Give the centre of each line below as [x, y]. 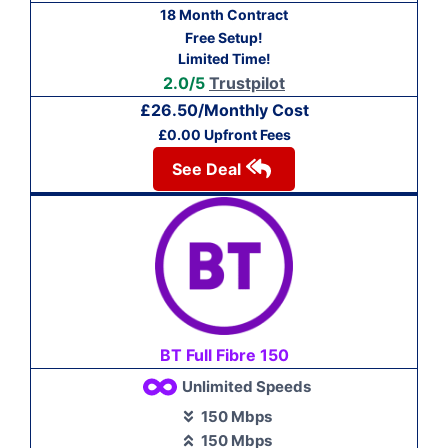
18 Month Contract [224, 14]
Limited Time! [224, 58]
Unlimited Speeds [246, 386]
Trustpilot [247, 82]
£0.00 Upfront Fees [224, 134]
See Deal [206, 168]
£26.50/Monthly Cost [224, 109]
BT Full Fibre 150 [224, 355]
